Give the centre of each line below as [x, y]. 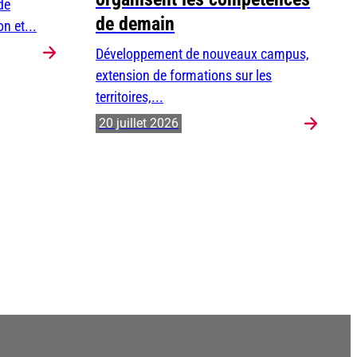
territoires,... [129, 97]
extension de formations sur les [184, 76]
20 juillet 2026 [139, 124]
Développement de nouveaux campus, [202, 54]
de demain [135, 24]
